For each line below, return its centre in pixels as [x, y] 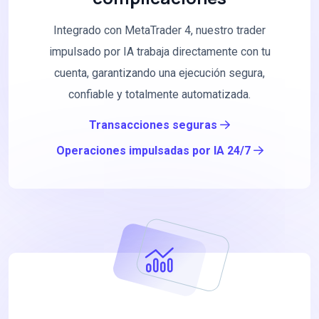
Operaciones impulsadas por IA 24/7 [155, 151]
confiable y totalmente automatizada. [159, 95]
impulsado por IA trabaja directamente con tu [159, 52]
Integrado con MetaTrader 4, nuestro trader [159, 31]
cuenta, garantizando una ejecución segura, [159, 73]
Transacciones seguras [155, 125]
